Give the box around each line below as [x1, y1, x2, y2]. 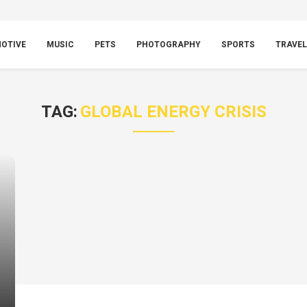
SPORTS [221, 38, 255, 51]
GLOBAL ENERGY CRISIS [79, 100, 267, 124]
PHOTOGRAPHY [136, 38, 201, 51]
